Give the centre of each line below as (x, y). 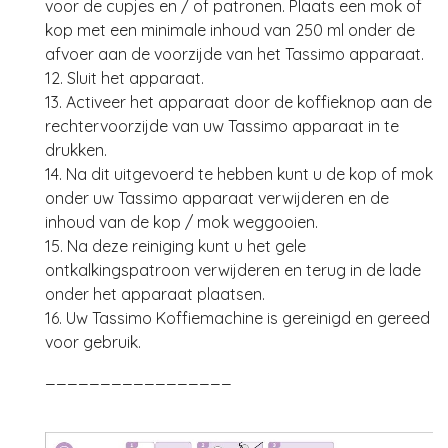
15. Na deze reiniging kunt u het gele (175, 246)
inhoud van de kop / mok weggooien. (181, 222)
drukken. (76, 150)
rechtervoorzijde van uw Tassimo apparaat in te (222, 126)
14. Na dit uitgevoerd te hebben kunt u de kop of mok (239, 174)
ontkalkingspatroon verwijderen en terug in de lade (233, 270)
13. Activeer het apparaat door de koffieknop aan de (238, 102)
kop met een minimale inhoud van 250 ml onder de (230, 30)
